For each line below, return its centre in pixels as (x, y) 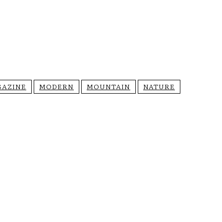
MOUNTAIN (109, 86)
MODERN (56, 86)
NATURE (159, 86)
